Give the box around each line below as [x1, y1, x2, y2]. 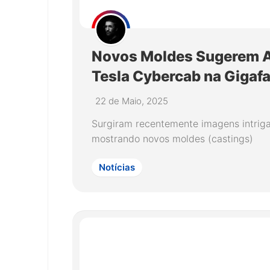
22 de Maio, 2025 [95, 95, 168, 107]
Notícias [99, 162, 135, 173]
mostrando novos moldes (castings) [92, 133, 253, 145]
